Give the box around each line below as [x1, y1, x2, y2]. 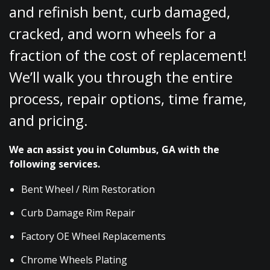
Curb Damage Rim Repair [21, 206, 135, 220]
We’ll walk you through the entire [9, 67, 233, 87]
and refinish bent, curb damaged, [9, 2, 230, 22]
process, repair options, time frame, [9, 89, 246, 109]
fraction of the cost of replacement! [9, 45, 247, 66]
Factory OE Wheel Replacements [21, 230, 166, 243]
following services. [9, 157, 100, 171]
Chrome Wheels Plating [21, 253, 127, 267]
